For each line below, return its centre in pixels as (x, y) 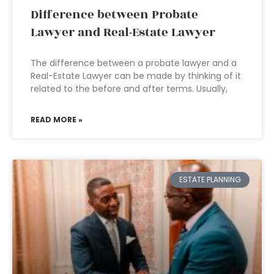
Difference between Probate (114, 15)
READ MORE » (57, 120)
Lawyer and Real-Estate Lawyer (123, 32)
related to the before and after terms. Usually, (129, 89)
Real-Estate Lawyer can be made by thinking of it (136, 76)
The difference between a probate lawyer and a (134, 63)
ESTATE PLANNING (210, 180)
